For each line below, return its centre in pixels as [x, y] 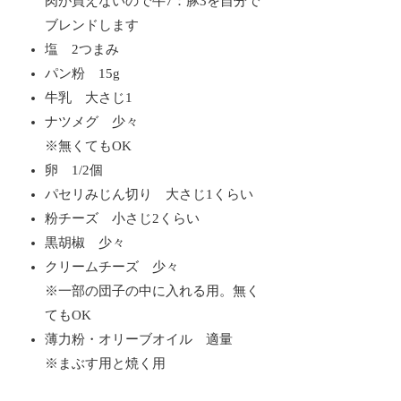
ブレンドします [92, 25]
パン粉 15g [83, 73]
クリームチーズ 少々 [112, 266]
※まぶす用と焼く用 [106, 363]
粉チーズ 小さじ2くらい [123, 218]
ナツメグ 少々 [92, 121]
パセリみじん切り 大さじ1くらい [149, 194]
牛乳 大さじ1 [89, 97]
